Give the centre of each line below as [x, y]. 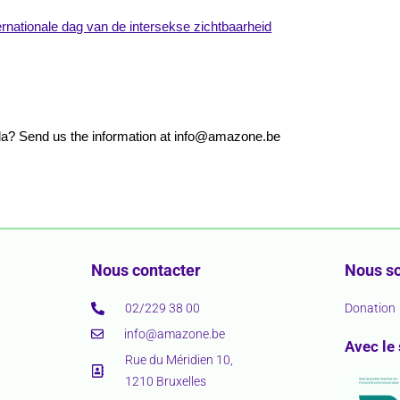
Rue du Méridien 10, [179, 360]
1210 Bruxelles [166, 382]
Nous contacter [146, 271]
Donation [371, 308]
